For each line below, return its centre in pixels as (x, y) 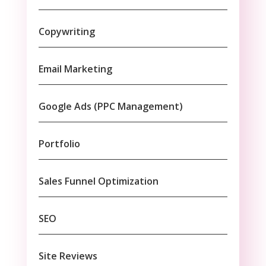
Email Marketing (75, 69)
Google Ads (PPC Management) (110, 106)
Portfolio (59, 143)
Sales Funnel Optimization (98, 181)
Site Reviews (68, 256)
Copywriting (66, 31)
